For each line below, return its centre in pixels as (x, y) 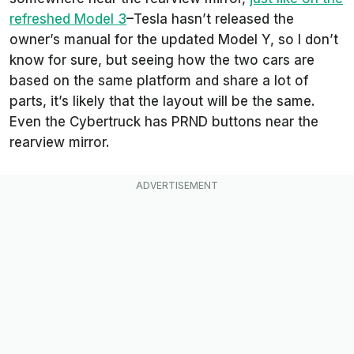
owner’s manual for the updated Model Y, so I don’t (174, 40)
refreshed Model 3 (68, 19)
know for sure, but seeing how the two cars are (162, 60)
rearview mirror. (60, 143)
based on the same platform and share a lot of (159, 81)
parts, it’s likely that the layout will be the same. (162, 102)
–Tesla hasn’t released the (210, 19)
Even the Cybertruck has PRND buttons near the (164, 122)
